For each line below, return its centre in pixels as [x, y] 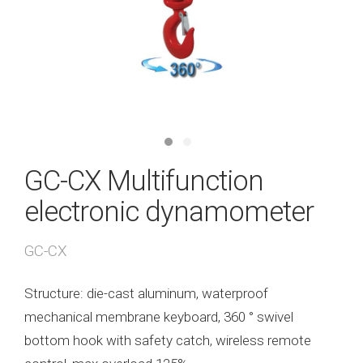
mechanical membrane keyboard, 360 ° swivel [159, 317]
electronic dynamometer [169, 212]
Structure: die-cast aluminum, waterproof [146, 293]
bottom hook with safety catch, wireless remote [168, 340]
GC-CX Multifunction [144, 181]
